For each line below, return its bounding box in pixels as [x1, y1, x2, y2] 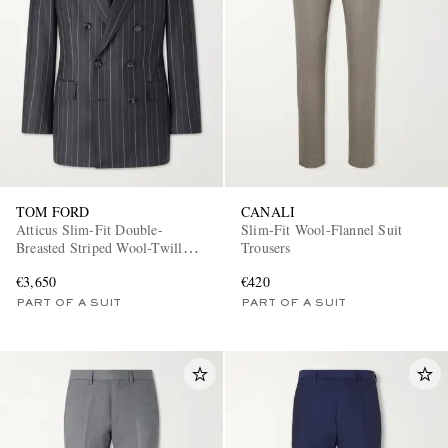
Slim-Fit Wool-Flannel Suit [241, 220, 403, 240]
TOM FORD [16, 202, 90, 222]
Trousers [241, 238, 291, 258]
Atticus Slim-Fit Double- [16, 220, 163, 240]
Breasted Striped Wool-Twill [16, 238, 184, 258]
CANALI [241, 202, 296, 222]
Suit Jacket [16, 256, 80, 276]
